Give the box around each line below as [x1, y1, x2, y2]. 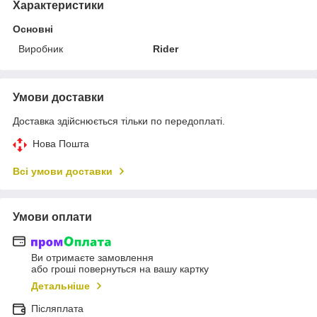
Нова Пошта [33, 137, 89, 149]
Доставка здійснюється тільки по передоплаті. [13, 115, 225, 127]
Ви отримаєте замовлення [31, 252, 154, 264]
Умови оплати [13, 210, 92, 223]
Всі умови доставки [13, 165, 113, 177]
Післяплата [31, 303, 83, 315]
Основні [13, 23, 53, 35]
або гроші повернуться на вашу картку [31, 263, 209, 275]
